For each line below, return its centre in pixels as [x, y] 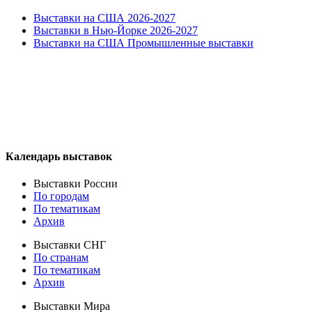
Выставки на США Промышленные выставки [143, 42]
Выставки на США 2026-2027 [104, 17]
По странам [61, 258]
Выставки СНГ [70, 245]
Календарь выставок [59, 156]
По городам [61, 196]
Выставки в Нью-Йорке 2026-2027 [116, 30]
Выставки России [76, 184]
